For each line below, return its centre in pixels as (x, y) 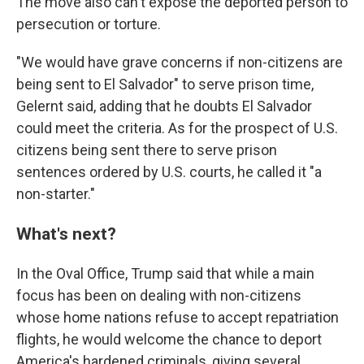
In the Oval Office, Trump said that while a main (165, 273)
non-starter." (59, 194)
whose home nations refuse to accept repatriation (178, 317)
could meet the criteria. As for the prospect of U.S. (177, 128)
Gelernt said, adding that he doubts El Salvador (164, 106)
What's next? (66, 234)
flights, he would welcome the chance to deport (169, 339)
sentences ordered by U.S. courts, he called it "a (169, 172)
